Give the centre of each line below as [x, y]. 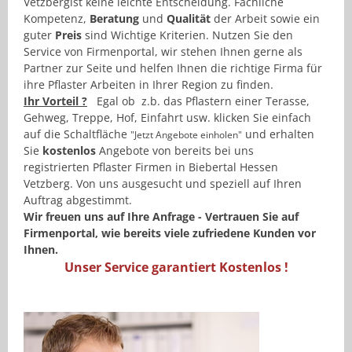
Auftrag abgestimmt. [78, 200]
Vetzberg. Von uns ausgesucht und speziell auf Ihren [163, 184]
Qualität [189, 19]
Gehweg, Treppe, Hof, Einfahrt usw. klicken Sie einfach [167, 118]
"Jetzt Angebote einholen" [186, 135]
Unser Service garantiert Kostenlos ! [176, 268]
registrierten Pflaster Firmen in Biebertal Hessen [151, 167]
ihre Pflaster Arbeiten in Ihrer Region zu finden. [148, 85]
